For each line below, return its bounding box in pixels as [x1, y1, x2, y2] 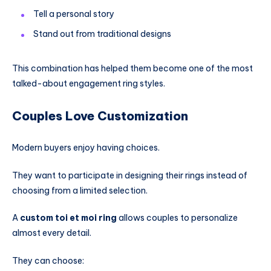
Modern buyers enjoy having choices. [12, 142, 160, 153]
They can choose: [12, 255, 84, 267]
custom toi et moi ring [20, 212, 117, 224]
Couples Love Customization [12, 108, 188, 124]
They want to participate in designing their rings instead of [12, 169, 247, 181]
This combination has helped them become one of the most [12, 62, 253, 74]
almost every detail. [12, 227, 91, 239]
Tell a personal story [33, 8, 114, 19]
